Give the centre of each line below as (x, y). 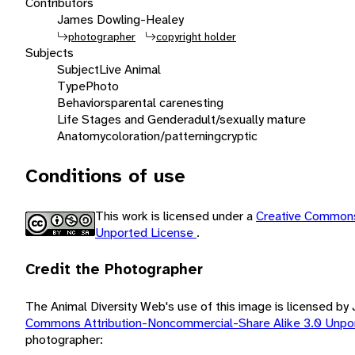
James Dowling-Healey (120, 19)
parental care (147, 102)
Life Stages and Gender (122, 119)
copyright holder (196, 36)
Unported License (146, 232)
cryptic (239, 136)
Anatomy (81, 136)
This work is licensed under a (176, 216)
